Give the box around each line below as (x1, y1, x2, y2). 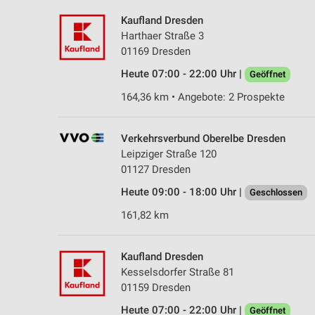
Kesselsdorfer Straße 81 (121, 265, 234, 278)
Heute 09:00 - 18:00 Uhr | (121, 185, 245, 198)
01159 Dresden (121, 281, 191, 294)
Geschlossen (250, 186, 302, 198)
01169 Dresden (121, 44, 191, 58)
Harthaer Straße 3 (121, 29, 204, 42)
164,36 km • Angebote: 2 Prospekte (121, 90, 285, 103)
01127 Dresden (121, 162, 191, 176)
